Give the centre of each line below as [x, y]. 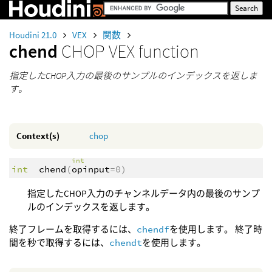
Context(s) [38, 136]
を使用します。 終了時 [216, 229]
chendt [126, 243]
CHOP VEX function [130, 51]
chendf [153, 229]
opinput [90, 169]
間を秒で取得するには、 [59, 243]
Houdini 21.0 [34, 35]
